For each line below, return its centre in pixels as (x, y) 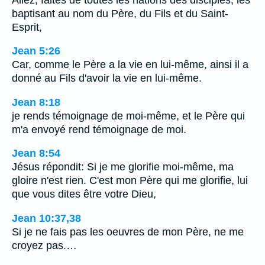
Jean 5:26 (36, 51)
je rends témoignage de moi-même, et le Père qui (128, 116)
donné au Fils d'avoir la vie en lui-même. (107, 78)
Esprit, (27, 27)
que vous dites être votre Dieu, (84, 194)
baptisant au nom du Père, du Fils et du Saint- (120, 13)
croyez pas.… (44, 245)
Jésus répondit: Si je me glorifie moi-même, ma (123, 167)
